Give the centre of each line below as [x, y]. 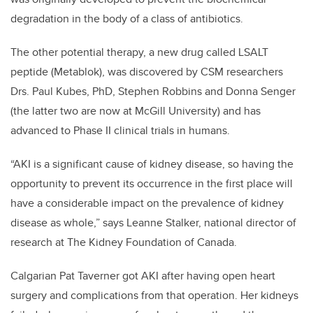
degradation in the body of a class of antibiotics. [127, 19]
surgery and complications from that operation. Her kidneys [154, 296]
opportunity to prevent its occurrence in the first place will [152, 184]
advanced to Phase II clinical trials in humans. [120, 131]
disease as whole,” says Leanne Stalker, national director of [153, 223]
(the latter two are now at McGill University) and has [136, 111]
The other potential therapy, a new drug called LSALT [139, 52]
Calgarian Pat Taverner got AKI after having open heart [143, 276]
